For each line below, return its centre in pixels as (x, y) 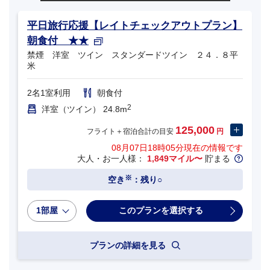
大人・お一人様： (112, 159)
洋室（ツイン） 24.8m (84, 109)
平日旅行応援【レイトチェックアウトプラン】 (135, 26)
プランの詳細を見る (129, 245)
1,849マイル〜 (175, 159)
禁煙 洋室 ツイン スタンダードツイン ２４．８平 (133, 55)
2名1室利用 (49, 93)
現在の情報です (213, 148)
